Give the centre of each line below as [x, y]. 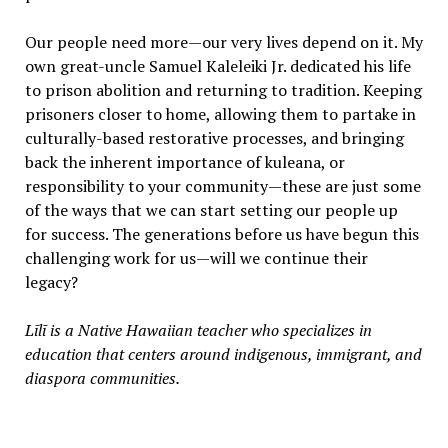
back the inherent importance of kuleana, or [184, 161]
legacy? [51, 281]
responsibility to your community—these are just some [222, 185]
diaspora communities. [102, 377]
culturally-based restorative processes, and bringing [214, 137]
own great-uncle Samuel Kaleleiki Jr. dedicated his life [217, 65]
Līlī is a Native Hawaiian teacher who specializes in [198, 329]
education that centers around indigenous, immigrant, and [223, 353]
